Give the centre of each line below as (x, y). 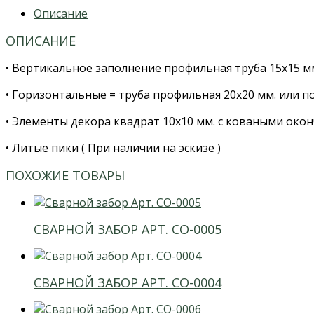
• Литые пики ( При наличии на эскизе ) (113, 148)
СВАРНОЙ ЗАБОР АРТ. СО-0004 (128, 282)
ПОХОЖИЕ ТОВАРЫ (65, 176)
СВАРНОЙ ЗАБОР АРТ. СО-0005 (128, 230)
